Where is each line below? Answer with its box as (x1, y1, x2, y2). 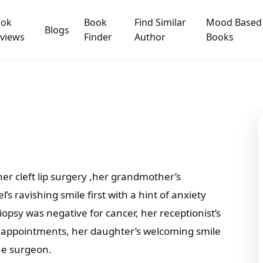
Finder (83, 31, 112, 43)
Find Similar (134, 16, 186, 29)
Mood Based (205, 16, 262, 29)
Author (134, 31, 166, 43)
